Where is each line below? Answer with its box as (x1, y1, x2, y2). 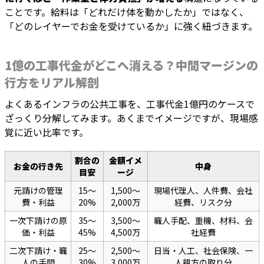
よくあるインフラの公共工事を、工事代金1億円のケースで (5, 97, 255, 111)
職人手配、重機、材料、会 (154, 214, 253, 227)
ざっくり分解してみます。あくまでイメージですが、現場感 (5, 111, 258, 126)
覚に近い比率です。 (5, 125, 88, 140)
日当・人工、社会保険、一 (154, 245, 253, 257)
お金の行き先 (13, 160, 63, 173)
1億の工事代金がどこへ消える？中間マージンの (5, 57, 258, 74)
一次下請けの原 (9, 214, 67, 227)
